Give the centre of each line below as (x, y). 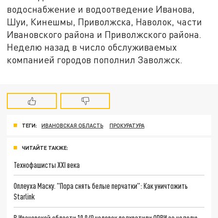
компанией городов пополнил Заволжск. (95, 60)
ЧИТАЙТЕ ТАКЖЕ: (45, 147)
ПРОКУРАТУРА (127, 125)
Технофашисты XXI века (47, 164)
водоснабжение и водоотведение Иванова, (101, 9)
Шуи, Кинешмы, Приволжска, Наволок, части (105, 22)
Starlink (24, 197)
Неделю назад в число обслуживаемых (92, 47)
